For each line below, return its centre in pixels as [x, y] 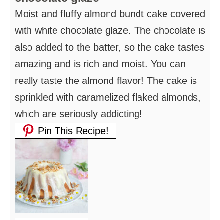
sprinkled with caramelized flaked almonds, [108, 97]
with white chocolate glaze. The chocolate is [110, 30]
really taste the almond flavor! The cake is [106, 80]
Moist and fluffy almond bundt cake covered [110, 14]
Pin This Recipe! [72, 130]
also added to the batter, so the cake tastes [110, 47]
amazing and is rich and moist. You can [100, 64]
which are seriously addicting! [79, 114]
